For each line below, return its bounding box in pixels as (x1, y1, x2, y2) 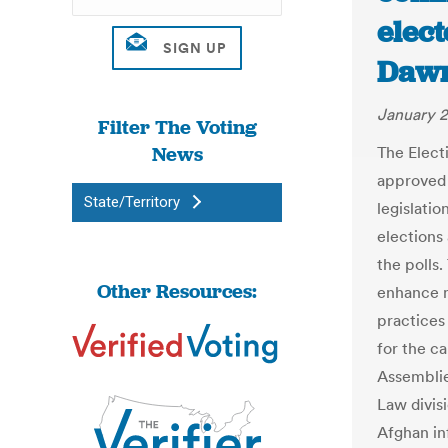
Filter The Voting (97, 114, 257, 140)
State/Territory (84, 193, 180, 211)
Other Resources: (97, 278, 257, 304)
